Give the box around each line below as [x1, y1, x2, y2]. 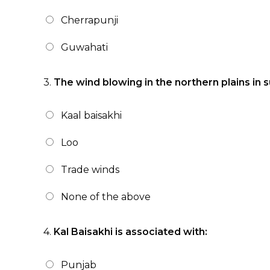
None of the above [61, 191, 151, 202]
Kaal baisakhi [61, 110, 122, 121]
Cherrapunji [61, 14, 118, 26]
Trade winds [61, 164, 119, 175]
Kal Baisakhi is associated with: [54, 226, 207, 237]
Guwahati [61, 42, 108, 53]
